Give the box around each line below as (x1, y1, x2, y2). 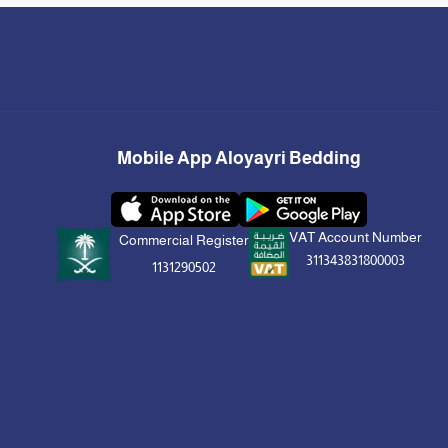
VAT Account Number (288, 229, 422, 246)
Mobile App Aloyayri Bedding (116, 148, 361, 169)
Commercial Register (118, 231, 249, 248)
